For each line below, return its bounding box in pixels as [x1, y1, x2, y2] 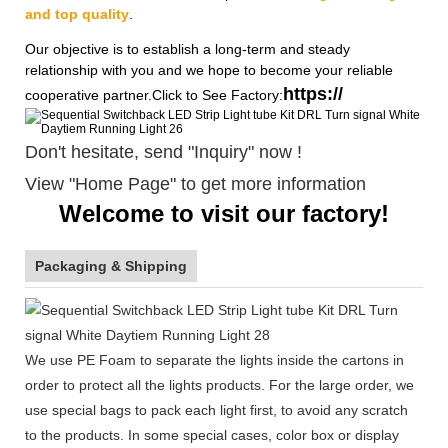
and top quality [25, 5, 129, 22]
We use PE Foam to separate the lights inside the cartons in [25, 351, 404, 368]
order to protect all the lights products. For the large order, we [25, 376, 414, 393]
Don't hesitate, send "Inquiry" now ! [25, 141, 302, 162]
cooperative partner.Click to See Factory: [25, 86, 283, 103]
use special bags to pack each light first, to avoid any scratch [25, 401, 408, 418]
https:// [283, 83, 343, 104]
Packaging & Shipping [35, 257, 187, 274]
